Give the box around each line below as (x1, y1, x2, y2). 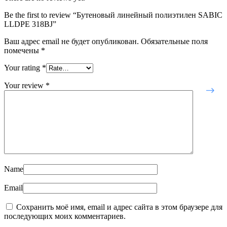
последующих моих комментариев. (4, 211, 126, 220)
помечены (4, 46, 41, 55)
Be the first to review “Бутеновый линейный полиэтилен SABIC (4, 10, 222, 19)
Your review (4, 81, 46, 90)
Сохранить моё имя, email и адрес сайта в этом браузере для (16, 202, 222, 211)
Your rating (4, 63, 42, 72)
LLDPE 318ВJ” (4, 19, 56, 28)
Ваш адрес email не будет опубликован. (4, 36, 139, 46)
